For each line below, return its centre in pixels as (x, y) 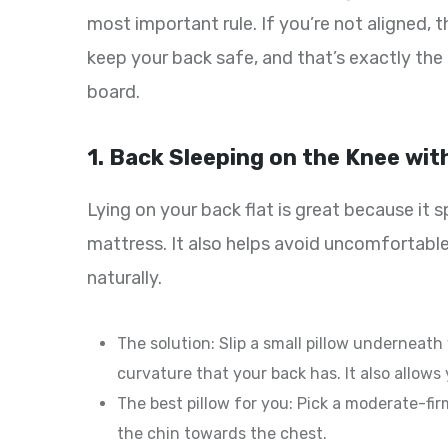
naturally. (124, 278)
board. (113, 92)
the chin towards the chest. (222, 434)
